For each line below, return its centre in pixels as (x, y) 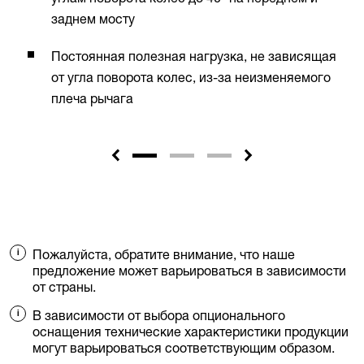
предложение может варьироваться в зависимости (189, 271)
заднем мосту (93, 19)
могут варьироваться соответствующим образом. (184, 348)
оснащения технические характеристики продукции (191, 332)
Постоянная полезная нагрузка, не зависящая (194, 56)
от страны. (64, 287)
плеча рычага (92, 99)
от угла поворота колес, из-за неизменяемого (191, 78)
